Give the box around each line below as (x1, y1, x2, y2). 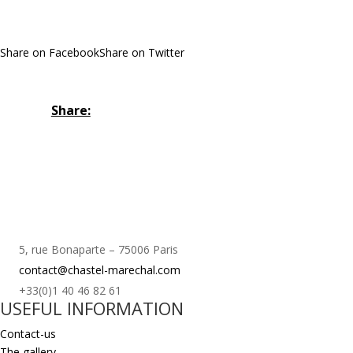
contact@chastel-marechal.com (19, 262, 180, 278)
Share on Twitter (99, 44, 184, 60)
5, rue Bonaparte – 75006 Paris (19, 242, 178, 258)
